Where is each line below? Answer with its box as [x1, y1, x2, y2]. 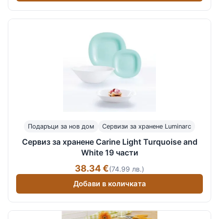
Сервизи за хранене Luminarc [102, 122, 191, 130]
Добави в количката [73, 179, 146, 188]
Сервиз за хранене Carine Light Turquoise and [22, 137, 197, 147]
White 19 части [81, 148, 138, 158]
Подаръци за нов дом [28, 122, 94, 130]
